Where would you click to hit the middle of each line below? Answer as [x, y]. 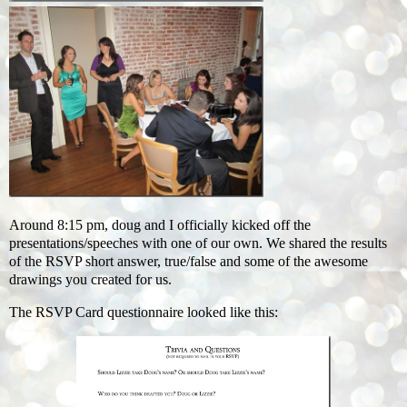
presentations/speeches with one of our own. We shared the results [198, 243]
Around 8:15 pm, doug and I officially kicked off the [160, 225]
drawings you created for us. [90, 280]
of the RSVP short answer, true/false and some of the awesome [189, 262]
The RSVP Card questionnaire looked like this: [144, 312]
